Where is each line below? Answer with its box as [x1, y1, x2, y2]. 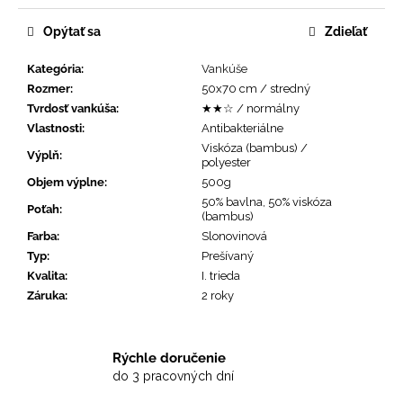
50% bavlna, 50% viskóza [201, 195, 332, 210]
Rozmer [27, 82, 70, 96]
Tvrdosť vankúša [27, 102, 116, 116]
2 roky [201, 289, 234, 303]
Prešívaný [201, 249, 254, 264]
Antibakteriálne [201, 121, 283, 136]
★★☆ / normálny [201, 102, 300, 116]
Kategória [27, 62, 81, 76]
